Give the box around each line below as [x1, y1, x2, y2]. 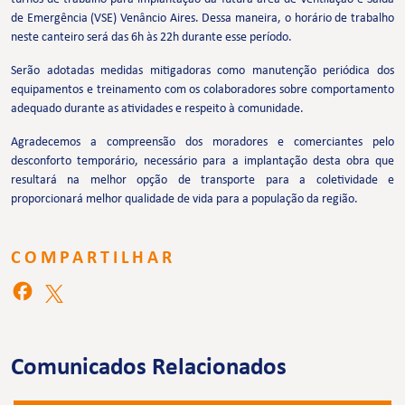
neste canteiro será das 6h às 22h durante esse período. [11, 31, 292, 45]
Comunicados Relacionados [11, 355, 287, 381]
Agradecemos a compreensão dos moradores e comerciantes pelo [11, 136, 394, 150]
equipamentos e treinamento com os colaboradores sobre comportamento [11, 83, 394, 98]
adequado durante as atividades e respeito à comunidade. [11, 102, 304, 117]
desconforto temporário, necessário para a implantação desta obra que [11, 155, 394, 169]
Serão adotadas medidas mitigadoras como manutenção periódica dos [11, 64, 394, 79]
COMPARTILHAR [11, 250, 175, 268]
